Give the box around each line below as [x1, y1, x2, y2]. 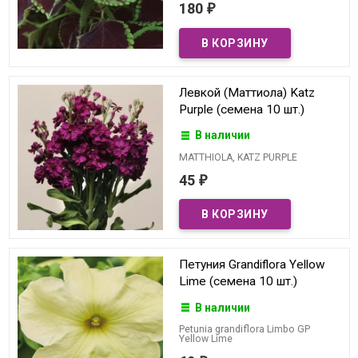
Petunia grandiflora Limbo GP [179, 323, 310, 335]
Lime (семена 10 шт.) [179, 274, 297, 289]
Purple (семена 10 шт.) [179, 102, 304, 117]
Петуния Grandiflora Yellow [179, 257, 325, 272]
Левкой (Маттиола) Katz [179, 86, 315, 101]
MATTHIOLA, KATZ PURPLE [179, 151, 297, 163]
